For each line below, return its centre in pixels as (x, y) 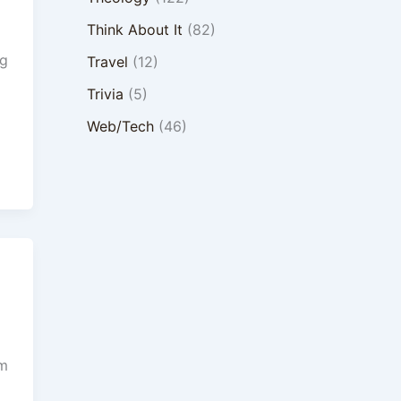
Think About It (134, 30)
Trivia (105, 94)
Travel (107, 62)
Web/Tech (120, 126)
